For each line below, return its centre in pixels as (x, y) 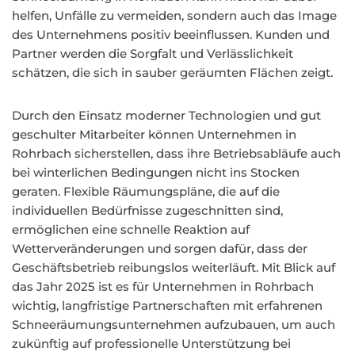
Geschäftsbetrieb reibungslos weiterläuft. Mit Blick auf (174, 267)
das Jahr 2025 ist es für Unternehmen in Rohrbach (163, 286)
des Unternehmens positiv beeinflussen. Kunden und (171, 34)
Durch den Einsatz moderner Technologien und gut (166, 115)
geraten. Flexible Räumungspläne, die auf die (146, 191)
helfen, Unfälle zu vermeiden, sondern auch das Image (174, 15)
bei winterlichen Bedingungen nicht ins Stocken (156, 172)
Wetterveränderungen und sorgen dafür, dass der (160, 248)
